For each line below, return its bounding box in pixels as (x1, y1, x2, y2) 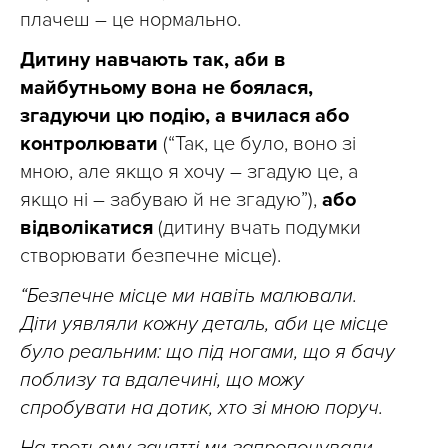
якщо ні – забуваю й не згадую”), (20, 188, 322, 212)
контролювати (20, 132, 163, 156)
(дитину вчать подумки (153, 216, 361, 240)
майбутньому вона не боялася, (20, 76, 313, 100)
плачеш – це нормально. (20, 8, 241, 32)
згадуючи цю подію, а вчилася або (20, 104, 349, 128)
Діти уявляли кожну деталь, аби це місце (20, 312, 388, 336)
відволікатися (20, 216, 153, 240)
